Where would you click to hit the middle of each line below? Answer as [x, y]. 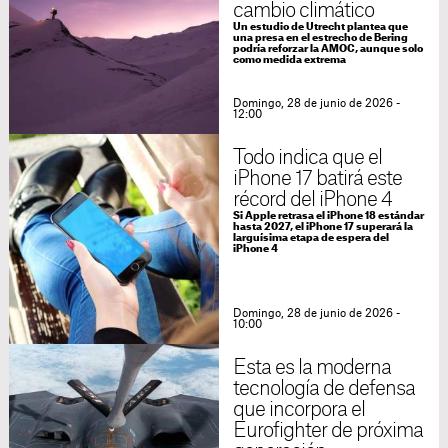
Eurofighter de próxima [328, 431]
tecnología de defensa [324, 389]
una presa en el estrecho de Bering [320, 38]
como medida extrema [289, 60]
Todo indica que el [307, 158]
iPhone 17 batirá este [317, 179]
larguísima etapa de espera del [310, 238]
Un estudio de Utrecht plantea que [320, 27]
